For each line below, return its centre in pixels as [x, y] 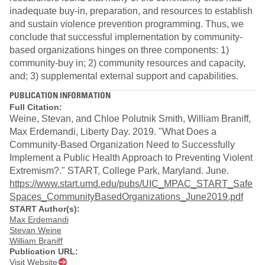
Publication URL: [44, 251]
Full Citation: [36, 107]
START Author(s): [45, 209]
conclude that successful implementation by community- [126, 37]
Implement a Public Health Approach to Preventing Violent [131, 157]
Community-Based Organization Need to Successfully [122, 144]
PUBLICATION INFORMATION [60, 95]
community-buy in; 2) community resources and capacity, [127, 63]
